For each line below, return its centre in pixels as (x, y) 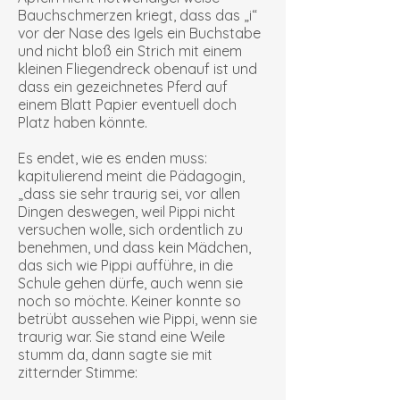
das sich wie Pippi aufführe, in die (125, 265)
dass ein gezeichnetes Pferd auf (123, 87)
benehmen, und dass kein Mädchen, (134, 247)
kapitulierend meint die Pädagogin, (131, 176)
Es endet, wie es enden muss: (112, 158)
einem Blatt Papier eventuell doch (127, 104)
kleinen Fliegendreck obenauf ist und (137, 69)
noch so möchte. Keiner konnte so (129, 301)
